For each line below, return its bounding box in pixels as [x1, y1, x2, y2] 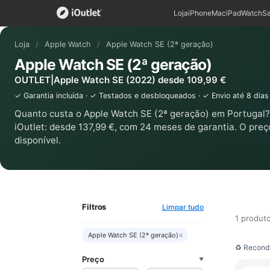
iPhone [188, 8, 212, 17]
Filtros [82, 202, 107, 212]
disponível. [14, 134, 61, 146]
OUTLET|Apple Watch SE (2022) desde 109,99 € [14, 74, 226, 86]
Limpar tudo [162, 202, 204, 212]
